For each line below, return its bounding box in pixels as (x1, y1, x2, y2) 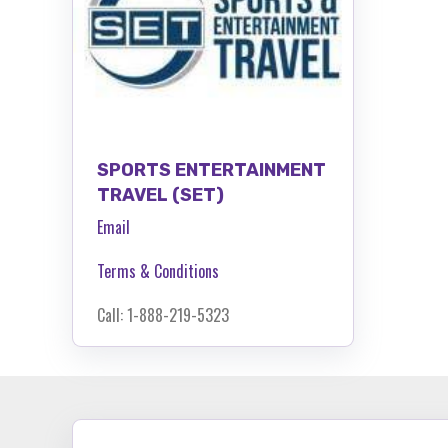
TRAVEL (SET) (97, 183, 224, 206)
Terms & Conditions (97, 258, 219, 283)
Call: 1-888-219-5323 (97, 302, 229, 327)
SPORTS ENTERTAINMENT (97, 158, 326, 181)
